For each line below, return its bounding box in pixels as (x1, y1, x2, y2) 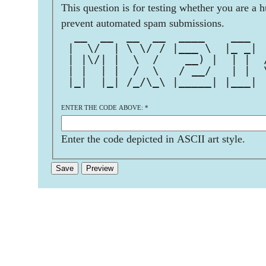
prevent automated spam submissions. (61, 17, 224, 29)
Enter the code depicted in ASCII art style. (61, 132, 245, 145)
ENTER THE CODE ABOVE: (61, 103, 145, 111)
